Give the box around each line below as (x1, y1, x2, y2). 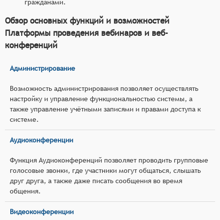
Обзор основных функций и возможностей (5, 15, 169, 26)
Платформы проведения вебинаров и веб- (5, 27, 168, 38)
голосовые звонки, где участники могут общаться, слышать (10, 166, 201, 174)
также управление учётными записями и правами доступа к (10, 105, 201, 113)
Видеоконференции (10, 207, 74, 216)
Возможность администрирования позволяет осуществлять (10, 84, 198, 92)
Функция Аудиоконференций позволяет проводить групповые (10, 156, 208, 164)
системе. (10, 115, 39, 123)
